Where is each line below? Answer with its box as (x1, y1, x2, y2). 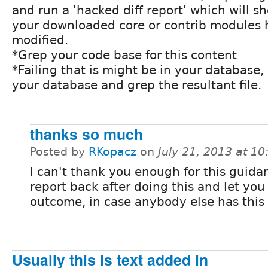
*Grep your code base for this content (12, 47, 237, 62)
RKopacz (89, 145, 136, 158)
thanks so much (30, 123, 143, 145)
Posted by (30, 145, 89, 158)
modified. (12, 32, 68, 47)
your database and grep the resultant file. (12, 77, 261, 92)
